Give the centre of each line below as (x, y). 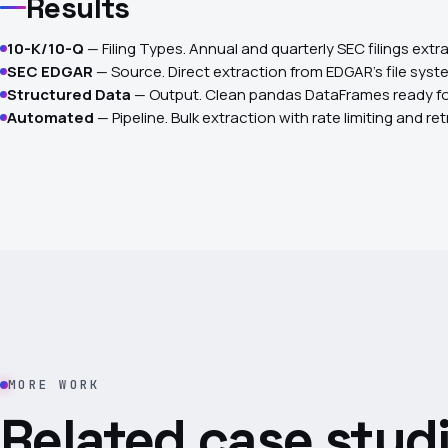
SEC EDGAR (50, 71)
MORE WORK (54, 385)
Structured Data (69, 94)
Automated (50, 117)
